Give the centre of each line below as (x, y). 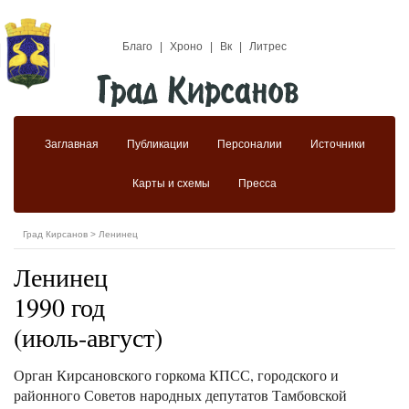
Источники (337, 144)
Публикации (157, 144)
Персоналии (249, 144)
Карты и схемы (171, 184)
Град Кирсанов (55, 234)
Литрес (268, 47)
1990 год (59, 307)
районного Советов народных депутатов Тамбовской (180, 395)
